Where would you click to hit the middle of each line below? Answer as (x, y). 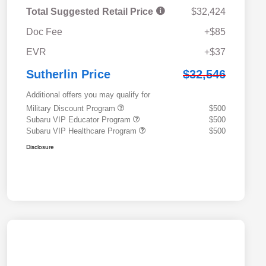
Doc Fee (44, 32)
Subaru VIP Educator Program (80, 120)
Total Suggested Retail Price (91, 12)
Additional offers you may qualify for (88, 95)
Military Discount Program (72, 109)
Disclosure (40, 147)
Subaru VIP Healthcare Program (83, 131)
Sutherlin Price (68, 75)
